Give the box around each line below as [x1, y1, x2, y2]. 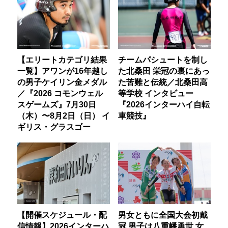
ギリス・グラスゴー [17, 122, 91, 131]
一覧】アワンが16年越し [17, 66, 108, 75]
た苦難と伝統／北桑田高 [118, 77, 208, 87]
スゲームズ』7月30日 [17, 100, 97, 109]
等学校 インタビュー [118, 89, 193, 98]
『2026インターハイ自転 [118, 100, 210, 109]
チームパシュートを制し [118, 55, 208, 64]
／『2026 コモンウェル [17, 89, 103, 98]
